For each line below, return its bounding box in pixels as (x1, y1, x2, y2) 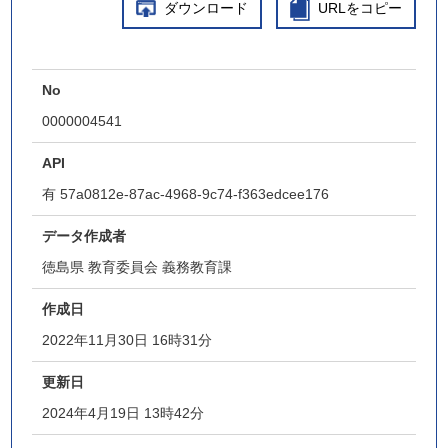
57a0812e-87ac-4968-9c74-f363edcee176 (60, 186, 330, 202)
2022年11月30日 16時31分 (42, 332, 213, 348)
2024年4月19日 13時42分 (42, 405, 205, 421)
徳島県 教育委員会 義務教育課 (42, 259, 233, 275)
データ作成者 (42, 228, 127, 244)
